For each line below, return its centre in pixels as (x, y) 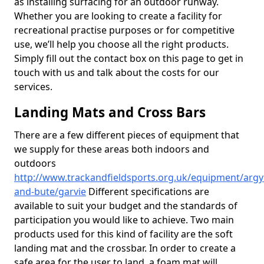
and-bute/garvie (50, 192)
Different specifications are (148, 192)
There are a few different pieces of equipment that (127, 135)
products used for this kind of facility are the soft (123, 234)
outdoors (35, 163)
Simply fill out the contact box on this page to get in (129, 58)
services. (33, 87)
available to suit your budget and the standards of (126, 206)
